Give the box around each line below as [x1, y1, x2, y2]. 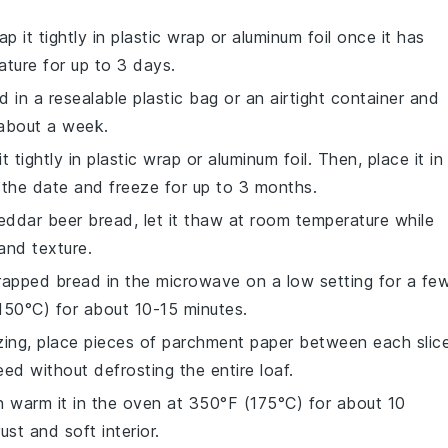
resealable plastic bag [48, 88, 219, 108]
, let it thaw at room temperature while [133, 210, 434, 230]
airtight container [270, 88, 404, 108]
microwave [156, 271, 241, 291]
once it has [331, 27, 425, 47]
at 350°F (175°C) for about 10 [161, 393, 406, 413]
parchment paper [162, 332, 294, 352]
